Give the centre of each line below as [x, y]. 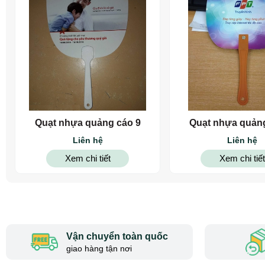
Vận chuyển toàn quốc [117, 236]
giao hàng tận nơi [99, 248]
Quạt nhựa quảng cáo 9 [88, 123]
